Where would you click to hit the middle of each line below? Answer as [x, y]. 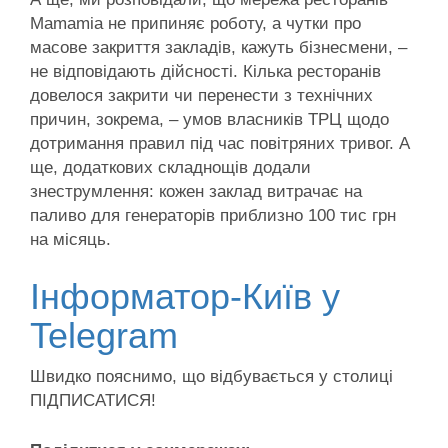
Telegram [104, 336]
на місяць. [70, 239]
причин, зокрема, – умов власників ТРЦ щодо [209, 119]
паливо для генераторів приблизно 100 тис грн [213, 215]
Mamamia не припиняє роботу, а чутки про [195, 23]
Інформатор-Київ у [185, 297]
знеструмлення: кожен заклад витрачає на [196, 191]
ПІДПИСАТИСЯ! [93, 401]
